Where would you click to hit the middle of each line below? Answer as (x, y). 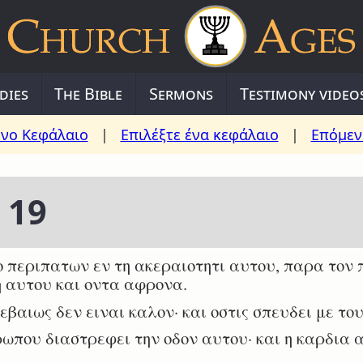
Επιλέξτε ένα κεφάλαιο (199, 135)
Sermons (181, 94)
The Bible (89, 94)
